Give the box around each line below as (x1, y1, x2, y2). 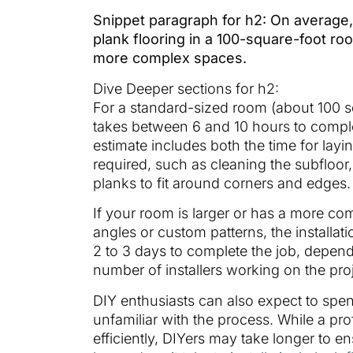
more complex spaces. (93, 50, 247, 67)
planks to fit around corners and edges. (93, 174, 351, 191)
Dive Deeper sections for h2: (93, 80, 279, 97)
